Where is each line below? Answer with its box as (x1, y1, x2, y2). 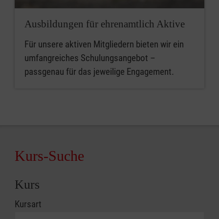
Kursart (15, 198, 42, 210)
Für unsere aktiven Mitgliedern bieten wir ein (24, 38, 184, 50)
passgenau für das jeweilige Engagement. (24, 66, 174, 77)
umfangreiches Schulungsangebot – (24, 52, 155, 64)
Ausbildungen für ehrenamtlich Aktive (24, 18, 185, 30)
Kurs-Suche (15, 147, 84, 164)
